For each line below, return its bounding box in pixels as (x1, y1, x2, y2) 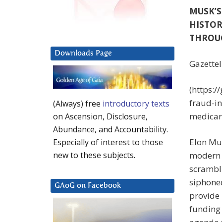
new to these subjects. (53, 150, 135, 161)
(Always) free (53, 98, 103, 110)
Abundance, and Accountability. (53, 124, 168, 135)
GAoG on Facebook (55, 182, 121, 190)
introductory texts (103, 98, 169, 110)
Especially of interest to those (53, 137, 163, 148)
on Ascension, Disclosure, (53, 111, 148, 122)
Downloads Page (55, 50, 112, 57)
